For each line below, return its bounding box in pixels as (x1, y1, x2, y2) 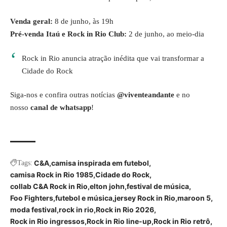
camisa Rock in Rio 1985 (10, 170, 93, 179)
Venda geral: (10, 17, 53, 25)
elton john (90, 181, 125, 191)
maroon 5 (177, 193, 211, 202)
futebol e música (55, 193, 112, 202)
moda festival (10, 205, 57, 214)
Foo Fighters (10, 193, 53, 202)
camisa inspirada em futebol (51, 158, 149, 167)
